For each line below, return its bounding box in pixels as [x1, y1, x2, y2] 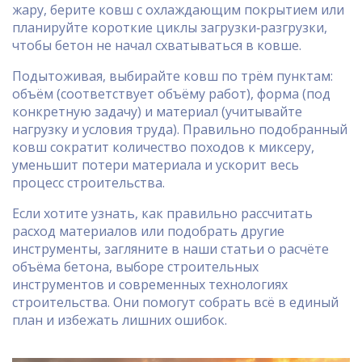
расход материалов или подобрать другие [12, 222, 284, 240]
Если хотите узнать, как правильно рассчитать [12, 204, 313, 222]
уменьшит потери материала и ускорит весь [12, 156, 299, 174]
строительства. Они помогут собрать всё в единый [12, 293, 339, 311]
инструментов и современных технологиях [12, 276, 288, 293]
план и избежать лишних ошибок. [12, 311, 227, 329]
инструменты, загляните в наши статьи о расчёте [12, 240, 329, 258]
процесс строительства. [12, 174, 165, 192]
